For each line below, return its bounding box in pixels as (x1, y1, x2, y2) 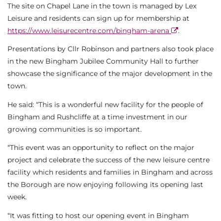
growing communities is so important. (7, 124, 142, 134)
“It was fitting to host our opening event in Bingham (7, 211, 189, 220)
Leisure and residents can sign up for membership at (7, 13, 189, 23)
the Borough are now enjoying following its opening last (7, 180, 203, 189)
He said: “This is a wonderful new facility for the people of (7, 100, 203, 109)
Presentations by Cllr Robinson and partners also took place (7, 44, 214, 54)
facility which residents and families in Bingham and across (7, 168, 213, 177)
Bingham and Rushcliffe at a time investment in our (7, 112, 187, 121)
